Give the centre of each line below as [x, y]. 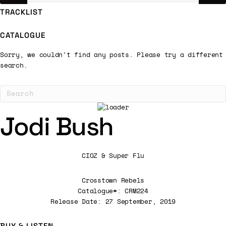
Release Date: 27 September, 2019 [113, 202]
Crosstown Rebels [113, 181]
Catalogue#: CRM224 [113, 191]
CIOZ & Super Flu [113, 156]
